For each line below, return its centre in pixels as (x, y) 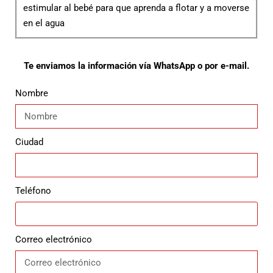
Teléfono (33, 191)
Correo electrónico (54, 240)
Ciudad (29, 142)
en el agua (44, 23)
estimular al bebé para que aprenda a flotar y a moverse (136, 8)
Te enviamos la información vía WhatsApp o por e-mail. (136, 66)
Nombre (32, 94)
